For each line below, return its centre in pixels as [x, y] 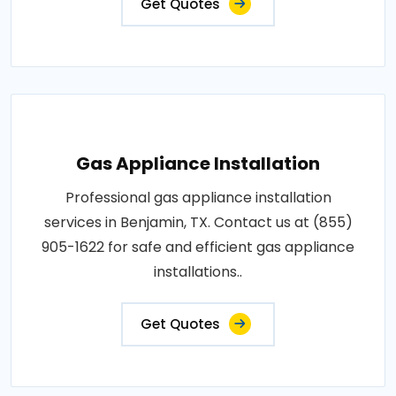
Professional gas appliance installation [198, 198]
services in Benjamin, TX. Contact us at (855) [198, 222]
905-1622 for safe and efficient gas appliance [198, 247]
